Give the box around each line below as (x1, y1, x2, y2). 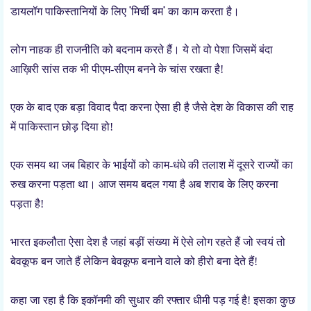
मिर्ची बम (131, 6, 163, 17)
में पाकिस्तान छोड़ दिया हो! (10, 121, 113, 133)
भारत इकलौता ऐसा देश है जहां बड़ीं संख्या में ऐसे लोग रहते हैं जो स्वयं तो (10, 236, 285, 248)
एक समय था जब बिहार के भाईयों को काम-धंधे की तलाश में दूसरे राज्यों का (10, 159, 293, 171)
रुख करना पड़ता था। (10, 178, 99, 190)
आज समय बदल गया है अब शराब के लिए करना (99, 178, 278, 190)
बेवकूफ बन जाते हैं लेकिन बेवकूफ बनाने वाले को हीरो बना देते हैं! (10, 255, 258, 267)
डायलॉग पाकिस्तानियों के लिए (10, 6, 129, 17)
